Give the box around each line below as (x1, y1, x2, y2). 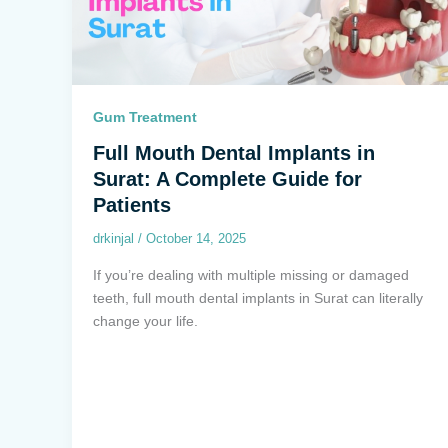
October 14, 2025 (146, 231, 246, 247)
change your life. (93, 312, 198, 329)
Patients (93, 194, 171, 217)
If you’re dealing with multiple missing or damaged (93, 266, 409, 283)
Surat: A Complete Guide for (93, 168, 362, 191)
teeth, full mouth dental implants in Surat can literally (93, 289, 423, 306)
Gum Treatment (93, 109, 197, 126)
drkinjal (93, 231, 138, 247)
